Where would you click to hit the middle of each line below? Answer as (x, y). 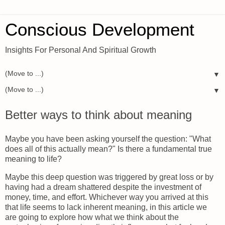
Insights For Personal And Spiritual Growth (81, 50)
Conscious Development (100, 30)
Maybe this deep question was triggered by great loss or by (109, 177)
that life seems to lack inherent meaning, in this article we (106, 207)
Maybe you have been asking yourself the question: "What (108, 139)
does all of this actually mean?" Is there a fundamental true (108, 149)
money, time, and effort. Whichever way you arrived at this (107, 197)
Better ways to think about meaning (98, 115)
